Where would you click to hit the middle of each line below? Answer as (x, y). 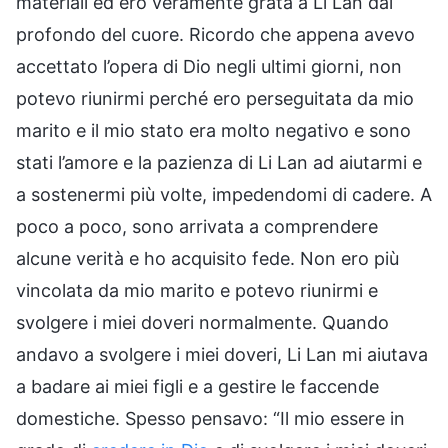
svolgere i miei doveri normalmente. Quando (202, 322)
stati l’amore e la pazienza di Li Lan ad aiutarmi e (219, 162)
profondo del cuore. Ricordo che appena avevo (215, 34)
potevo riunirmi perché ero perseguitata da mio (215, 98)
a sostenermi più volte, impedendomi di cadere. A (224, 194)
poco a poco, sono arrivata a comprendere (197, 226)
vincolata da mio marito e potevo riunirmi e (197, 290)
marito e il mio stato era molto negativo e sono (213, 130)
